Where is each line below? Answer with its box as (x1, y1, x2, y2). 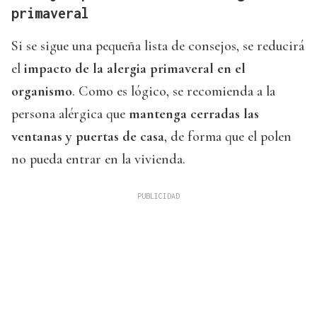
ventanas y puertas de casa (11, 128, 164, 146)
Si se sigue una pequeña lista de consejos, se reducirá (11, 38, 304, 55)
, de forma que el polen (164, 128, 292, 146)
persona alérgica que (11, 105, 129, 123)
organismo (11, 83, 72, 100)
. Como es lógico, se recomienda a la (72, 83, 275, 100)
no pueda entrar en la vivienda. (11, 151, 185, 168)
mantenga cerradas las (129, 105, 259, 123)
